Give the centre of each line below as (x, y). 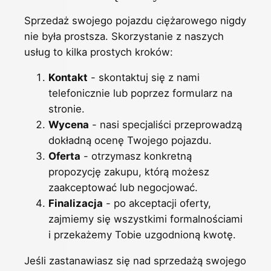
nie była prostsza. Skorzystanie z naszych (124, 36)
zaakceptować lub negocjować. (123, 188)
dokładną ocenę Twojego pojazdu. (130, 141)
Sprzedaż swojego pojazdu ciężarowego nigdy (135, 20)
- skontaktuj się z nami (144, 78)
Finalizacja (76, 204)
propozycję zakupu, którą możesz (129, 172)
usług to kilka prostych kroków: (99, 52)
